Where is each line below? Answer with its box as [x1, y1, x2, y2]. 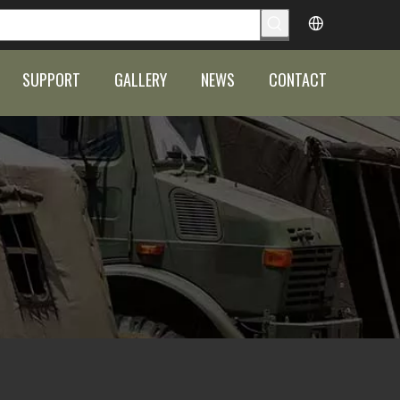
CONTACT [269, 68, 327, 91]
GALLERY [114, 68, 167, 91]
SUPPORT [22, 68, 80, 91]
